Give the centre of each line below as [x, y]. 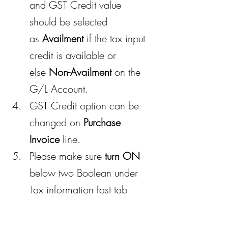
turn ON [122, 156]
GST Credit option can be [86, 105]
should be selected [70, 21]
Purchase [104, 122]
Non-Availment [80, 72]
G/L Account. [59, 89]
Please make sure [67, 156]
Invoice [45, 139]
